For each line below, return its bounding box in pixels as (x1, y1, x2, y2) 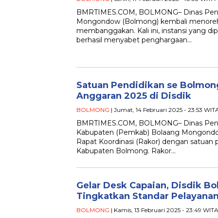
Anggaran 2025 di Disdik (76, 90, 191, 101)
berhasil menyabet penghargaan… (76, 35, 192, 44)
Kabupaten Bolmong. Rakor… (76, 146, 176, 155)
